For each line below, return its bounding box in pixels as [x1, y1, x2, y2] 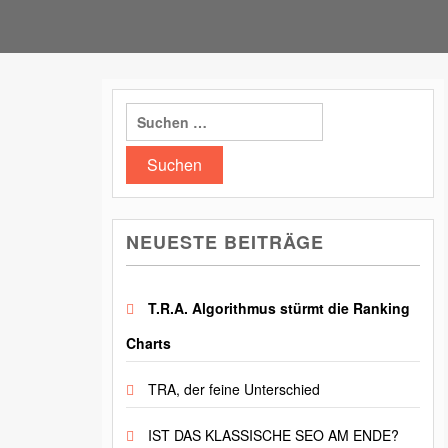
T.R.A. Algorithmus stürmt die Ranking [148, 298, 410, 319]
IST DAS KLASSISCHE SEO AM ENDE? [148, 425, 399, 446]
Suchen [125, 102, 177, 123]
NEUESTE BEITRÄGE [126, 229, 324, 256]
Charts [126, 333, 171, 354]
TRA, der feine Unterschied [148, 379, 320, 400]
